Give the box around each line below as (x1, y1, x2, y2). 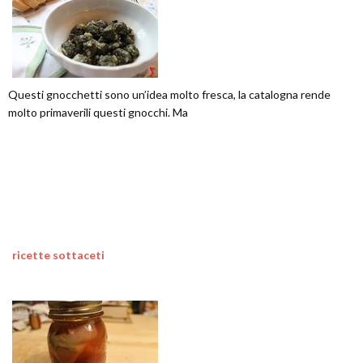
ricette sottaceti (12, 248, 105, 262)
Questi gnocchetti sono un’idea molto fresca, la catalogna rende (8, 88, 331, 101)
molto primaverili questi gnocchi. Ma (8, 105, 188, 119)
